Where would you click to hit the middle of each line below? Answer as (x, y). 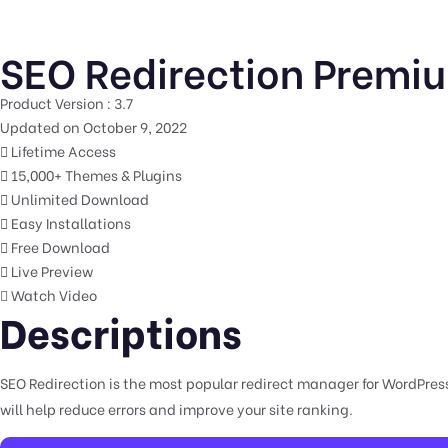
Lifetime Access (63, 150)
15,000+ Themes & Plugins (96, 174)
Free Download (60, 246)
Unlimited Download (80, 198)
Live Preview (52, 270)
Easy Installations (71, 222)
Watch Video (54, 294)
